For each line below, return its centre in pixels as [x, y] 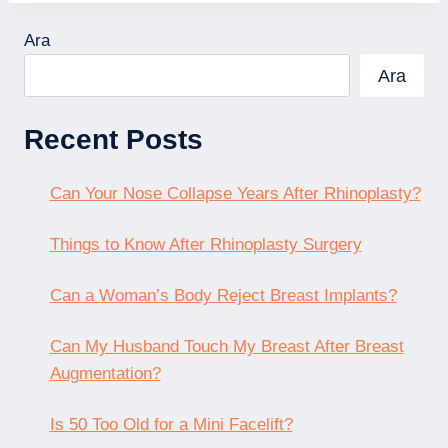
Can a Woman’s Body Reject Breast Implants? [223, 295]
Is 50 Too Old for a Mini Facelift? [171, 424]
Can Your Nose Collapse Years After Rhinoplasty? [235, 193]
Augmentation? [105, 373]
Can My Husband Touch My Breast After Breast [226, 346]
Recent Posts [113, 139]
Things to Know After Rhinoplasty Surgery [205, 244]
